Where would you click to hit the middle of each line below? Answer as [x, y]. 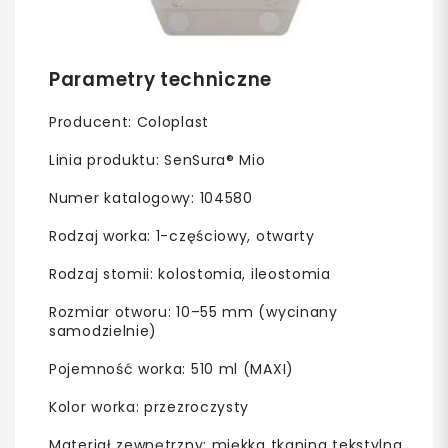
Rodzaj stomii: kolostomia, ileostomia [190, 273]
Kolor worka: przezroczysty [149, 406]
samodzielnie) [103, 330]
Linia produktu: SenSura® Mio [157, 159]
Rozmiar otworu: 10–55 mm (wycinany [193, 311]
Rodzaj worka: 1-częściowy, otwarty [182, 235]
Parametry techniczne [160, 79]
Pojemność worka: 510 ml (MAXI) [171, 368]
